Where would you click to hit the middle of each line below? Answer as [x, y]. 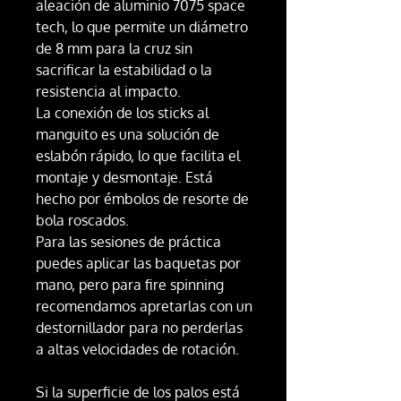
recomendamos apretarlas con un [144, 307]
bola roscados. [82, 221]
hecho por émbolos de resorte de [142, 199]
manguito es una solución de [128, 135]
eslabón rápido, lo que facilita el [138, 156]
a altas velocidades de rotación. [139, 350]
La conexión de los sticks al [122, 113]
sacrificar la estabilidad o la [124, 70]
